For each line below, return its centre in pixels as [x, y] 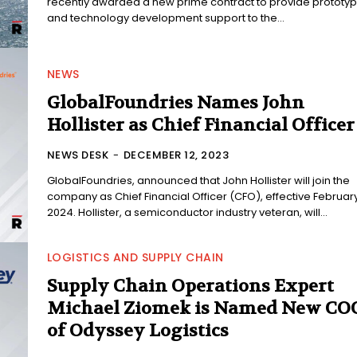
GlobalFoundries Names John [175, 103]
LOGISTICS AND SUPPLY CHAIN [135, 258]
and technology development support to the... [165, 18]
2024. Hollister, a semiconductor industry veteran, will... [187, 213]
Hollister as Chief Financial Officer [200, 126]
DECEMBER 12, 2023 [176, 155]
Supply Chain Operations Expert [190, 286]
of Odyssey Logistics [137, 331]
